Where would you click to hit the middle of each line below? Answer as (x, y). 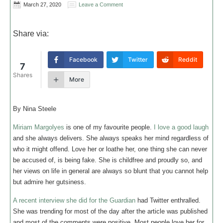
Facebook (83, 59)
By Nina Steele (36, 109)
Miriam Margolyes (39, 127)
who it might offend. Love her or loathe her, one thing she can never (110, 149)
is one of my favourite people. (109, 127)
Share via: (31, 34)
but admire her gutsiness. (50, 182)
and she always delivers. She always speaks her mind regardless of (111, 138)
